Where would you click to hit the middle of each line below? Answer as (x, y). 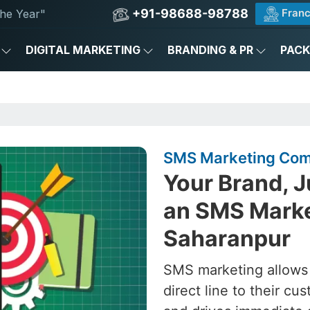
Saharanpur (227, 238)
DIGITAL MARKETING (83, 50)
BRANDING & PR (210, 50)
